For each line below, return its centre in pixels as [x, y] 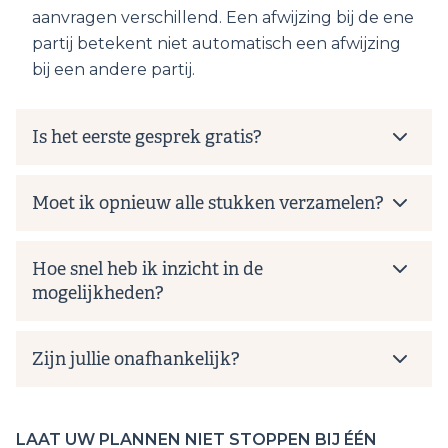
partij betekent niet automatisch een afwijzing [216, 43]
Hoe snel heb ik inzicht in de [147, 268]
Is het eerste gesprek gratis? [147, 136]
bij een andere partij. [113, 69]
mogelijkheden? [98, 292]
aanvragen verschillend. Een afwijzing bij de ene [223, 17]
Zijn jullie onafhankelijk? [136, 358]
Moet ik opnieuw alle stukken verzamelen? [208, 202]
